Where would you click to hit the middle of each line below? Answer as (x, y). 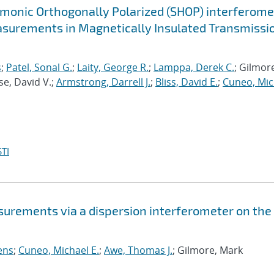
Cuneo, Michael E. (59, 250)
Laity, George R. (113, 67)
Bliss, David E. (187, 82)
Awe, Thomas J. (138, 250)
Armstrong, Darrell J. (103, 82)
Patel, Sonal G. (39, 67)
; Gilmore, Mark (208, 250)
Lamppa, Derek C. (194, 67)
